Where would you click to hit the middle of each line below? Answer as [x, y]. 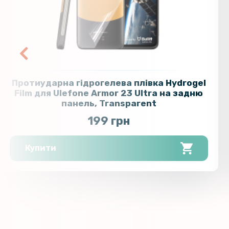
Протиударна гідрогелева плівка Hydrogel [109, 83]
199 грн [109, 121]
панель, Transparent [109, 104]
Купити [41, 148]
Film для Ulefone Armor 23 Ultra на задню [109, 93]
